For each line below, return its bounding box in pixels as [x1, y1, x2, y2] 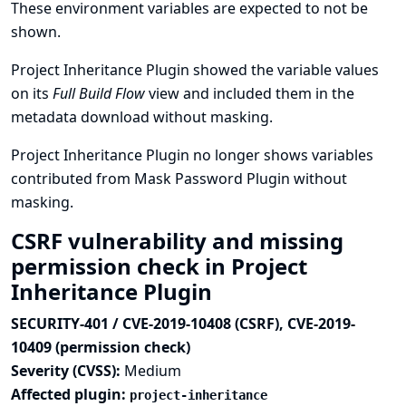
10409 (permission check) [11, 337, 190, 357]
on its [11, 83, 53, 103]
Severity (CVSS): [11, 361, 124, 381]
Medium [124, 361, 181, 381]
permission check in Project [11, 251, 307, 281]
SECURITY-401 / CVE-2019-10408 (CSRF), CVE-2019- [11, 314, 355, 333]
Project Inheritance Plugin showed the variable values [11, 60, 379, 80]
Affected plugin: [11, 384, 130, 404]
